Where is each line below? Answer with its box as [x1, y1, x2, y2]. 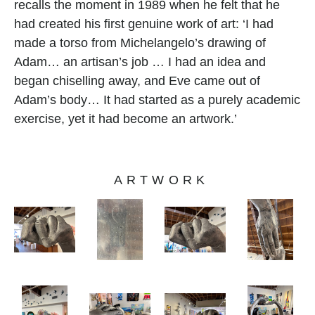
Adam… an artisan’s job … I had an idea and [14, 55, 266, 69]
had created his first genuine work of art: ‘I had [14, 17, 274, 31]
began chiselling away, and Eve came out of [14, 74, 260, 88]
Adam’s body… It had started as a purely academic [14, 93, 300, 107]
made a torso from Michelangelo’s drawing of [14, 36, 266, 50]
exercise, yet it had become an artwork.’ [14, 112, 237, 126]
